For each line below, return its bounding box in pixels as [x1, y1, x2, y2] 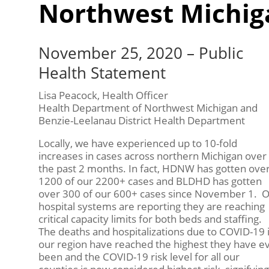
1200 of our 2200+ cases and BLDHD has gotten [38, 174, 262, 189]
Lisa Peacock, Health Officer [38, 88, 168, 103]
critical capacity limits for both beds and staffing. [38, 212, 262, 226]
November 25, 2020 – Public [38, 42, 243, 64]
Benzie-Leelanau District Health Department [38, 113, 245, 128]
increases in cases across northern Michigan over [38, 149, 267, 163]
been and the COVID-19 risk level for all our [38, 250, 240, 264]
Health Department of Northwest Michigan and [38, 101, 258, 115]
